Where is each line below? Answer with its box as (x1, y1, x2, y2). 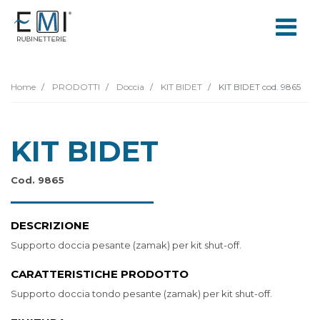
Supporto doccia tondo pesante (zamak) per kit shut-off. (11, 288, 272, 299)
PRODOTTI (50, 81, 100, 92)
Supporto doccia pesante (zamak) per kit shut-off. (11, 239, 241, 251)
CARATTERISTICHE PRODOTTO (11, 267, 189, 281)
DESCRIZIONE (11, 219, 89, 232)
